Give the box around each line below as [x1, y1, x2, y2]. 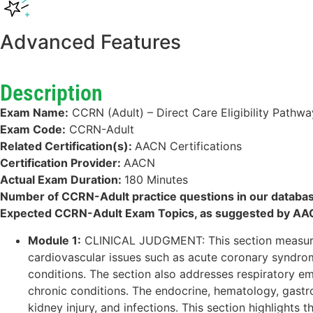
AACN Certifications [135, 139, 242, 154]
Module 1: [28, 233, 81, 247]
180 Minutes [124, 173, 188, 187]
